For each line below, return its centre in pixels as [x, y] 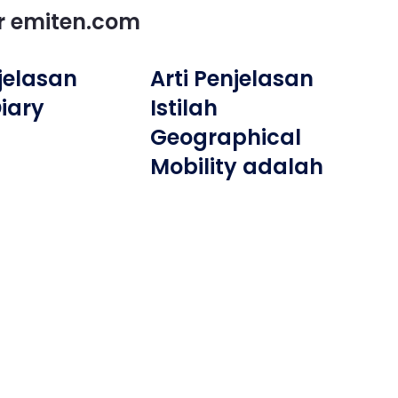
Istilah [184, 108]
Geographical [226, 137]
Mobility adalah [237, 167]
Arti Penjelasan [232, 79]
